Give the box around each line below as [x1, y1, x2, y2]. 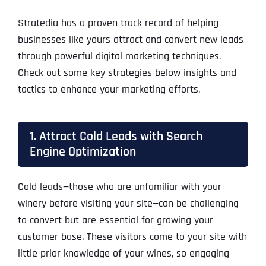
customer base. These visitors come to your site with [17, 230, 247, 244]
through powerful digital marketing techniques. [17, 49, 221, 64]
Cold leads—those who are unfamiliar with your [17, 180, 221, 194]
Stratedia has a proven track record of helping [17, 16, 218, 30]
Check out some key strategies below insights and [17, 66, 236, 80]
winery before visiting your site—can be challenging [17, 197, 239, 211]
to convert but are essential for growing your [17, 213, 213, 227]
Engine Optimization [29, 144, 136, 160]
